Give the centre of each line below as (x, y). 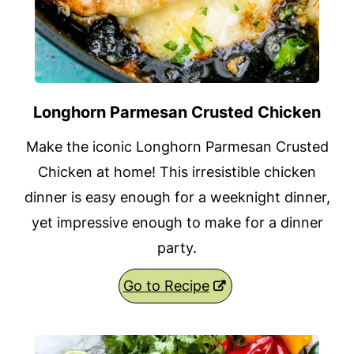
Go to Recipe (166, 286)
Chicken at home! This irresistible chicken (177, 172)
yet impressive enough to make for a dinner (177, 223)
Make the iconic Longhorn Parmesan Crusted (177, 147)
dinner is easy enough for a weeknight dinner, (177, 198)
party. (177, 248)
